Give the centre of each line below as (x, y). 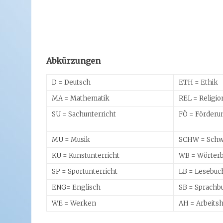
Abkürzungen (73, 61)
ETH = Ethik (198, 82)
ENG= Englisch (76, 187)
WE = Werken (74, 203)
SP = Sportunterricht (85, 171)
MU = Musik (71, 140)
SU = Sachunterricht (84, 114)
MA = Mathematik (81, 98)
